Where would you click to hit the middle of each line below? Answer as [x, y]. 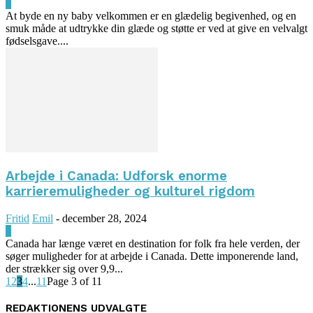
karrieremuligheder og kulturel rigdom [130, 191]
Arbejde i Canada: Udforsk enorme [116, 176]
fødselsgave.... [37, 41]
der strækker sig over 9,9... [64, 268]
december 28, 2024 [104, 218]
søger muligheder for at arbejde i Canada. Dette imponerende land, [152, 256]
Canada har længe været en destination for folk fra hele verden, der [153, 243]
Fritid [17, 218]
